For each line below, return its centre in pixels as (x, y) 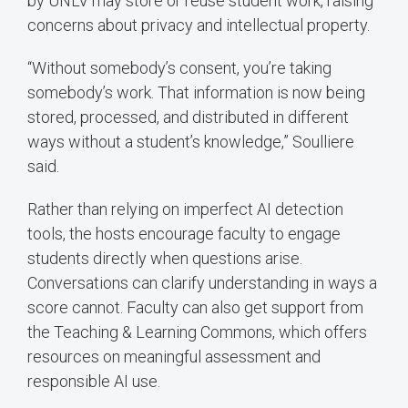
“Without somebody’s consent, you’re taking (179, 67)
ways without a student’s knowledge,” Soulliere (191, 141)
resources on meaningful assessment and (174, 356)
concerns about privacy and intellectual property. (199, 25)
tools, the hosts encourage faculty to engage (184, 233)
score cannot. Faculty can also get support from (195, 307)
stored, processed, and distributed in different (188, 117)
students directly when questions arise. (165, 258)
